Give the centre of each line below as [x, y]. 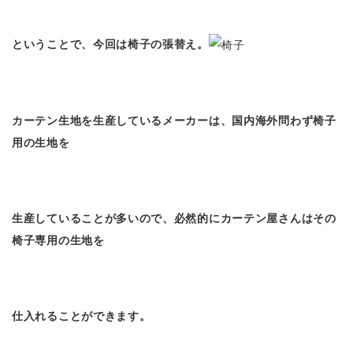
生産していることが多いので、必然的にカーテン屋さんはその [174, 218]
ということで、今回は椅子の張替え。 [110, 44]
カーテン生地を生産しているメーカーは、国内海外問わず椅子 [174, 120]
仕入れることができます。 [82, 316]
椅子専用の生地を [64, 240]
